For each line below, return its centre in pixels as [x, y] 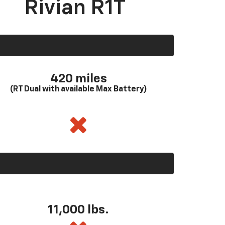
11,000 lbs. [78, 210]
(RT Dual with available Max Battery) [78, 89]
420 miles [78, 79]
